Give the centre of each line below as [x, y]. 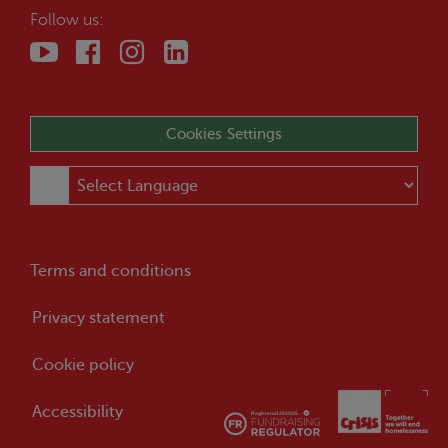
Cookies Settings [224, 134]
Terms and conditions [110, 271]
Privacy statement [98, 318]
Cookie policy [83, 365]
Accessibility [77, 412]
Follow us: [67, 20]
